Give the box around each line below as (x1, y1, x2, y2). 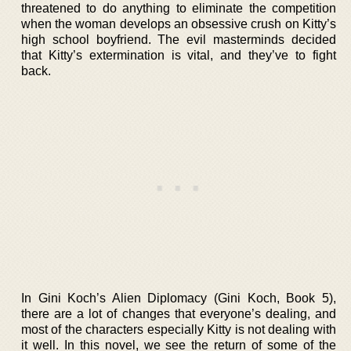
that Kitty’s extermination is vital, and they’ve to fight (21, 48, 336, 62)
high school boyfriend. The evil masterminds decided (21, 32, 336, 46)
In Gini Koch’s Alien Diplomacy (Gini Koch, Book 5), (21, 291, 336, 305)
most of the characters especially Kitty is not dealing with (21, 322, 336, 336)
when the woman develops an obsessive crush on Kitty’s (21, 16, 336, 31)
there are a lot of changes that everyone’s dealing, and (21, 306, 336, 320)
